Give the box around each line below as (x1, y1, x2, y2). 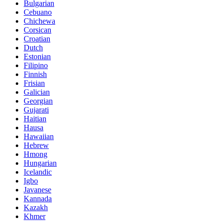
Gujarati (24, 106, 49, 114)
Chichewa (24, 17, 55, 26)
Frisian (24, 79, 45, 88)
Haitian (24, 114, 46, 123)
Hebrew (24, 141, 49, 150)
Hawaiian (24, 132, 54, 141)
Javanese (24, 185, 51, 194)
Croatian (24, 35, 50, 43)
